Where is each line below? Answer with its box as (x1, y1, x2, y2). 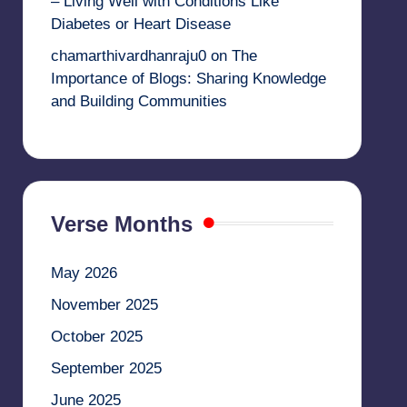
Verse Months (50, 211, 193, 236)
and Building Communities (50, 92, 227, 110)
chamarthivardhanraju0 (50, 46, 206, 65)
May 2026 (50, 263, 117, 282)
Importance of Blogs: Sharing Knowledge (50, 69, 326, 87)
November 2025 (50, 295, 158, 313)
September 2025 (50, 359, 162, 377)
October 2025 (50, 327, 143, 345)
